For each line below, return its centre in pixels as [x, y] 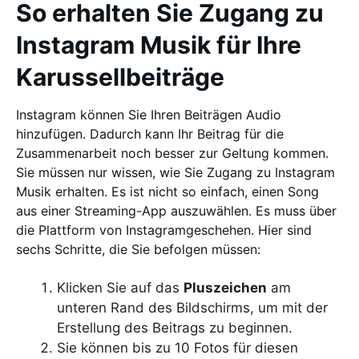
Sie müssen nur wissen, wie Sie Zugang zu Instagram [175, 172]
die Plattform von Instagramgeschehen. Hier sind [164, 230]
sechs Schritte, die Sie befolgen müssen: [138, 249]
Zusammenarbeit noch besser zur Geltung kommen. [172, 153]
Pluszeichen [225, 287]
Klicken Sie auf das [120, 287]
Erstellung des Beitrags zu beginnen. [177, 327]
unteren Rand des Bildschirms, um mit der [192, 307]
